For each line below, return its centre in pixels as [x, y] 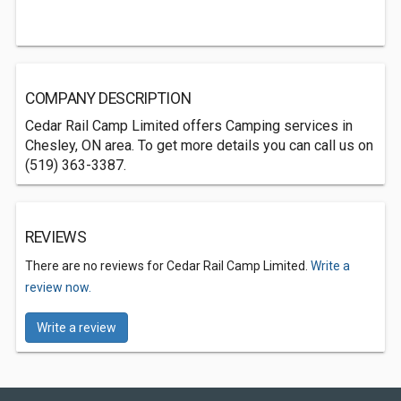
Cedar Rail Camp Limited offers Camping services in [189, 126]
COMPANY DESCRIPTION [108, 98]
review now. [58, 287]
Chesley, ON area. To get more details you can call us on [199, 145]
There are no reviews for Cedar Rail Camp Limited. [168, 266]
